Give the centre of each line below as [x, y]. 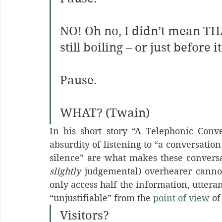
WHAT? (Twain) [105, 113]
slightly [65, 171]
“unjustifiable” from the [101, 198]
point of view [181, 198]
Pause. [79, 80]
